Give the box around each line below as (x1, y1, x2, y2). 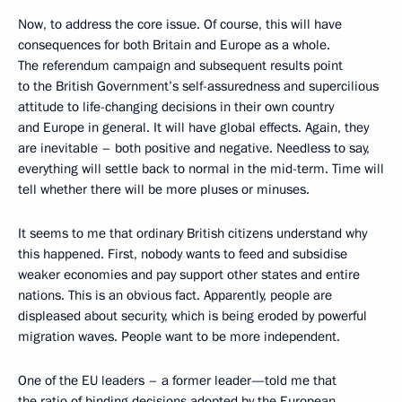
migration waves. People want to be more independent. (18, 328, 340, 346)
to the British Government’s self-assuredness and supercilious (18, 77, 379, 96)
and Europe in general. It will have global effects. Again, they (18, 118, 369, 137)
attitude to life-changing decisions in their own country (18, 98, 334, 117)
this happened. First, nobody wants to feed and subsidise (18, 245, 347, 264)
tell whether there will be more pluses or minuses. (18, 180, 310, 199)
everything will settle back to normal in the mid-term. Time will (18, 160, 384, 179)
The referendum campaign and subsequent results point (18, 57, 343, 75)
